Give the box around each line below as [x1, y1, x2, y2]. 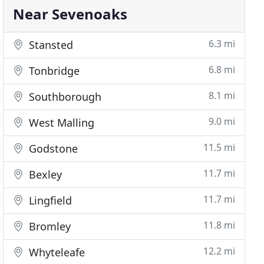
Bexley [26, 167, 62, 181]
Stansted [26, 38, 74, 52]
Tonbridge [26, 64, 80, 78]
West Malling [26, 115, 95, 130]
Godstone [26, 141, 78, 156]
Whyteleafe [26, 245, 85, 259]
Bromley [26, 219, 71, 233]
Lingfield [26, 193, 72, 207]
